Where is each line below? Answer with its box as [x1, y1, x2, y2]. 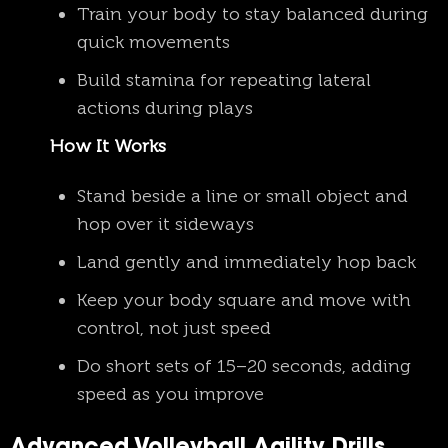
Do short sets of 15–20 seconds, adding [77, 354, 411, 377]
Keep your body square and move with [77, 288, 411, 311]
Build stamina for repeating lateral [77, 68, 371, 91]
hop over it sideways [77, 212, 254, 235]
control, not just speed [77, 316, 271, 339]
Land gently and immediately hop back [77, 250, 416, 273]
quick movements [77, 30, 230, 53]
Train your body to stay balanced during [77, 2, 428, 25]
